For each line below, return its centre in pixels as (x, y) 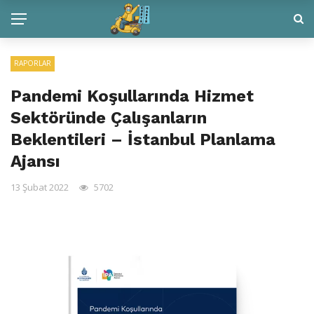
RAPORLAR (33, 63)
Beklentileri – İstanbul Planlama (143, 139)
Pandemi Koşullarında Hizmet (132, 96)
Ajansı (35, 161)
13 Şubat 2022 (40, 187)
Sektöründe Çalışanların (109, 118)
